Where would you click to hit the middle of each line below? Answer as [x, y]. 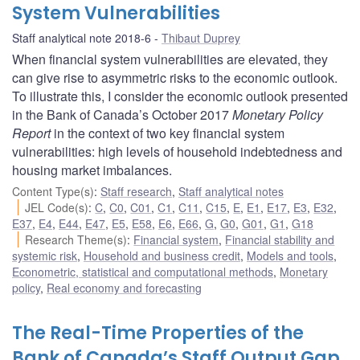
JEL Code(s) [57, 207]
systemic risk [45, 255]
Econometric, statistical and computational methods [143, 271]
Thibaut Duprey [201, 37]
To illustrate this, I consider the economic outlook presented [180, 96]
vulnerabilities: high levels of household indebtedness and [177, 151]
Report [31, 133]
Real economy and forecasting [124, 287]
